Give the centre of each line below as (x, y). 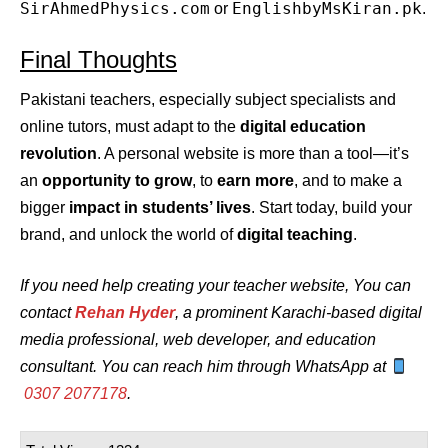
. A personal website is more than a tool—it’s (253, 154)
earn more (255, 181)
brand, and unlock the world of (128, 235)
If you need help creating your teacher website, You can (215, 286)
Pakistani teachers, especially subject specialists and (208, 100)
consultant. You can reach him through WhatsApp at (205, 367)
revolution (58, 154)
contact (47, 313)
